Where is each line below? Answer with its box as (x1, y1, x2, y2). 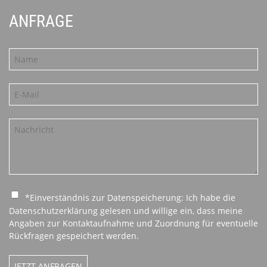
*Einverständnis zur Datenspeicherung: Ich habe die (25, 191, 235, 203)
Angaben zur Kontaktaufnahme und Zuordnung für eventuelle (9, 218, 258, 229)
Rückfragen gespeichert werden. (9, 230, 139, 241)
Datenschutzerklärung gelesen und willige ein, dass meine (9, 205, 243, 216)
